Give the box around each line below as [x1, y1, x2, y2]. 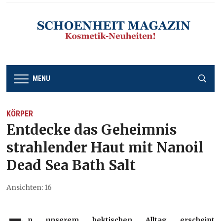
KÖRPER [6, 109, 34, 119]
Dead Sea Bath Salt [6, 156, 136, 175]
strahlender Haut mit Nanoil [6, 139, 204, 157]
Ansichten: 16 [6, 183, 52, 192]
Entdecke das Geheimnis [6, 121, 177, 139]
